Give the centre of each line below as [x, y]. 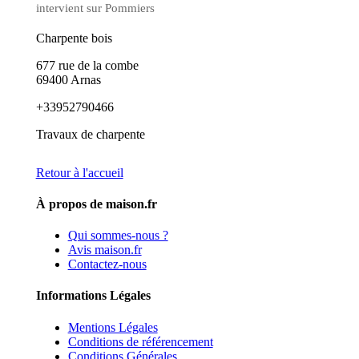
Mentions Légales [113, 327]
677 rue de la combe [87, 65]
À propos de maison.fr [96, 204]
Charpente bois [74, 38]
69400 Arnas [68, 79]
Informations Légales [93, 296]
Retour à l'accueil [79, 172]
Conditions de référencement [140, 341]
